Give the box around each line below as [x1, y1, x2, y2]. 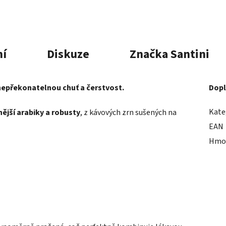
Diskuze [46, 45, 89, 63]
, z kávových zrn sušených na [80, 106, 177, 118]
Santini [167, 45, 209, 63]
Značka [129, 45, 168, 63]
